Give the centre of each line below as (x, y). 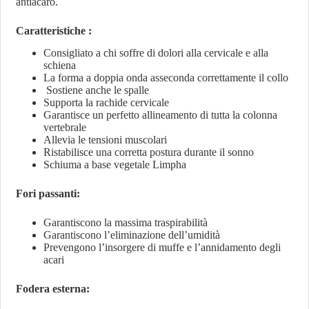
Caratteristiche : (54, 30)
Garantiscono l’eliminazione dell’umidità (132, 235)
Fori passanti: (48, 194)
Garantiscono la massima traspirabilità (126, 223)
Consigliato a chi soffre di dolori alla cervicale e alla (156, 53)
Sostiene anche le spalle (97, 90)
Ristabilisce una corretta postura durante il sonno (149, 152)
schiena (60, 66)
